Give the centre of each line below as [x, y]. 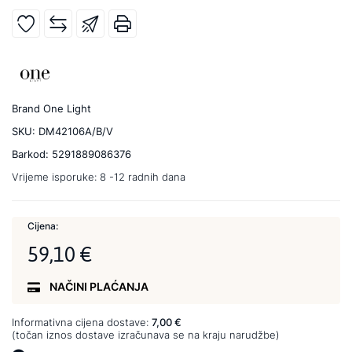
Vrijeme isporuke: [56, 176]
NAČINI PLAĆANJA [99, 286]
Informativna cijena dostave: [82, 322]
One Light [67, 108]
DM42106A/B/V [76, 131]
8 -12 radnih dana [143, 176]
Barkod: [32, 154]
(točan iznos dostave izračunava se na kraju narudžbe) [146, 334]
